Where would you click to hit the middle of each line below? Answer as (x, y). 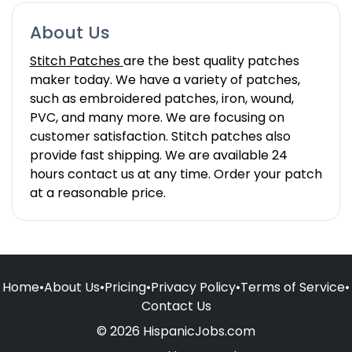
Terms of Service (293, 288)
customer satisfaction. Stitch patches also (160, 136)
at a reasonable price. (97, 192)
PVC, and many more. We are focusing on (157, 117)
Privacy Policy (193, 288)
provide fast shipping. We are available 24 (158, 155)
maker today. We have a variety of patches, (165, 79)
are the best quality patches (211, 60)
